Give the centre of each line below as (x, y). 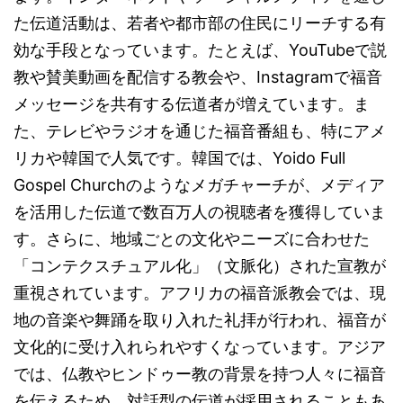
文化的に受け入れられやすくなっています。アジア (200, 347)
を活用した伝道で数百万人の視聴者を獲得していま (200, 212)
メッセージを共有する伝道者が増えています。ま (192, 104)
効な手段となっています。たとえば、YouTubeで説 (200, 50)
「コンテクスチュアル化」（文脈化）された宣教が (200, 266)
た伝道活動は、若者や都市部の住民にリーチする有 (200, 23)
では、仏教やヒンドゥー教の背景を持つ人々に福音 (200, 374)
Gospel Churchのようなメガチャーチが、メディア (199, 185)
